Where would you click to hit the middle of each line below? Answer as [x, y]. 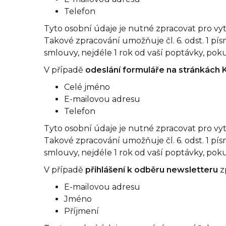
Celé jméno [87, 87]
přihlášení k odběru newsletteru [153, 170]
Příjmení [81, 211]
